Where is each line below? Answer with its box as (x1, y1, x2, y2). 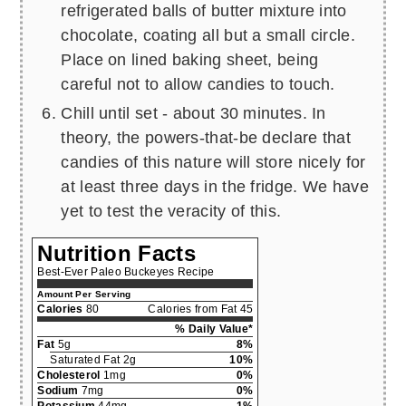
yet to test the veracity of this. (61, 202, 282, 221)
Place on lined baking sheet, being (61, 51, 319, 70)
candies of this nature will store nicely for (61, 153, 366, 172)
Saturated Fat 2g (50, 353, 137, 367)
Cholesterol (37, 369, 101, 382)
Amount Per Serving (37, 289, 131, 300)
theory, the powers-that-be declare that (61, 129, 352, 148)
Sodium (37, 384, 79, 398)
